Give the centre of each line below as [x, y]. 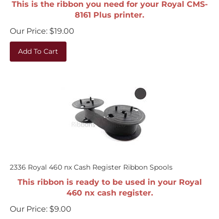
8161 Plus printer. [109, 10]
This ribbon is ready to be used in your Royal [109, 177]
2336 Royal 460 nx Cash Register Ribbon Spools [91, 162]
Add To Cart [38, 46]
